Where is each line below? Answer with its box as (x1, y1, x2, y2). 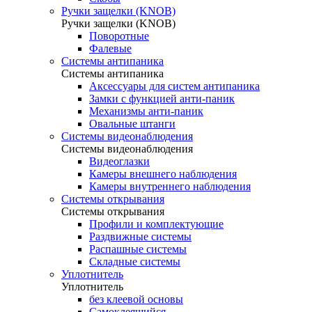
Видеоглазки (89, 155, 150, 167)
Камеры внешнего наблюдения (89, 168, 237, 180)
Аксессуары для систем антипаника (89, 80, 260, 92)
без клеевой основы (89, 293, 183, 305)
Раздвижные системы (89, 231, 192, 242)
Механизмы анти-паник (89, 105, 203, 117)
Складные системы (89, 256, 180, 267)
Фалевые (89, 42, 132, 54)
